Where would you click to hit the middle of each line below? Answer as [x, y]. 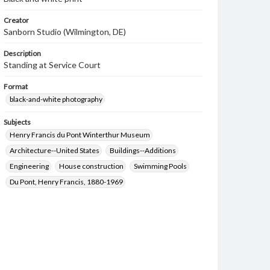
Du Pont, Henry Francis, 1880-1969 [66, 182]
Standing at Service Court [52, 65]
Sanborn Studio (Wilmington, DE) [65, 32]
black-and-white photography [56, 99]
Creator [16, 20]
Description [22, 53]
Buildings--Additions [143, 150]
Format [16, 86]
